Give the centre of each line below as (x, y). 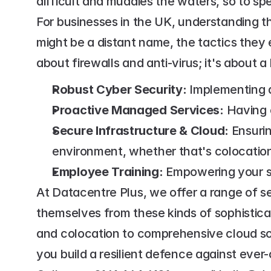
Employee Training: (108, 172)
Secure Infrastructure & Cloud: (140, 131)
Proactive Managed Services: (138, 110)
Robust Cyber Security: (119, 90)
